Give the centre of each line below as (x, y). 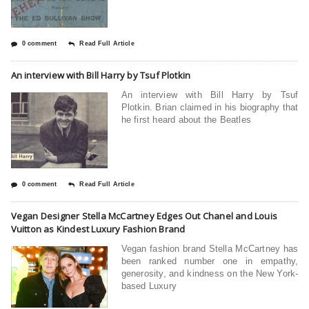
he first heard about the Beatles (186, 119)
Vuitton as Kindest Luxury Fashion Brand (98, 229)
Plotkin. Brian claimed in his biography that (210, 107)
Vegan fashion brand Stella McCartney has (210, 248)
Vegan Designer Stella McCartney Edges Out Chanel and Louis (144, 216)
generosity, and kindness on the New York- (210, 273)
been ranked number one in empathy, (210, 261)
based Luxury (149, 286)
